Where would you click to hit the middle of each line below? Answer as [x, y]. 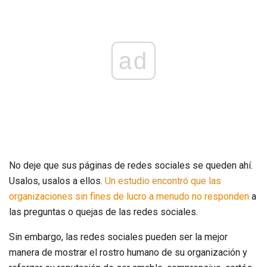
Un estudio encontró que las [163, 181]
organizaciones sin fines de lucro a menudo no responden [129, 196]
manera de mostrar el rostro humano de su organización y [128, 252]
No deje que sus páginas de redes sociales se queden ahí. [131, 165]
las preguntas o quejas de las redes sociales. [103, 212]
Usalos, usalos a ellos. [57, 181]
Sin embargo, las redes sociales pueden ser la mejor [118, 237]
